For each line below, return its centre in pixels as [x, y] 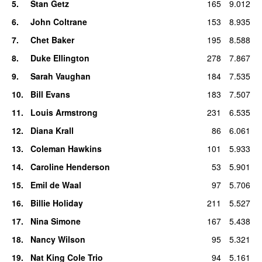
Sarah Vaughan [60, 76]
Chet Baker [52, 39]
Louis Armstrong [64, 112]
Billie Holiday [56, 203]
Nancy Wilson [58, 239]
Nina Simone [55, 221]
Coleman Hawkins [66, 148]
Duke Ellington [60, 58]
